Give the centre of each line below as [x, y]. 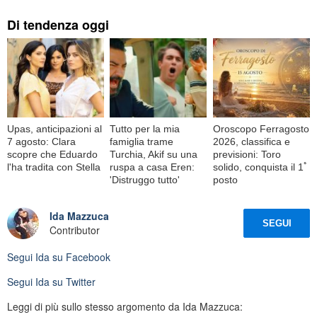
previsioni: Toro [247, 154]
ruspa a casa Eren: [152, 167]
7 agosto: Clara [41, 141]
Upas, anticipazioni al [54, 128]
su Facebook [80, 257]
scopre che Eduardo [52, 154]
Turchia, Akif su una [154, 154]
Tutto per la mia [145, 128]
